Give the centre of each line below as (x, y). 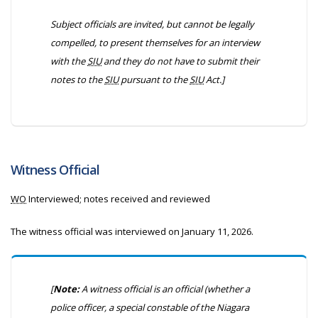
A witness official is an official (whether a (165, 289)
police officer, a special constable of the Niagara (150, 307)
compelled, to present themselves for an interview (155, 43)
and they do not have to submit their (180, 61)
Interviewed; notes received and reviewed (118, 199)
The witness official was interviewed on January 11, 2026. (132, 231)
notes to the (77, 79)
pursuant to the (154, 79)
